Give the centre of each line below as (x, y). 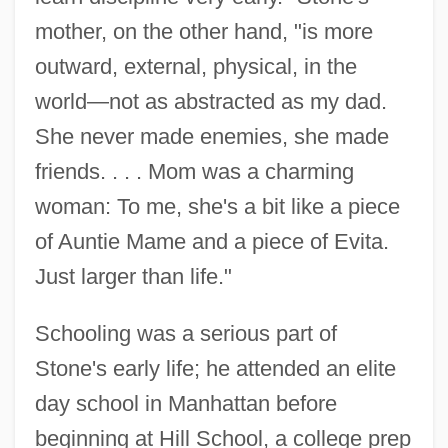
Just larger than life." (133, 276)
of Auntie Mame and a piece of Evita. (211, 241)
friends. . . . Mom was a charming (194, 171)
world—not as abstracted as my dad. (210, 101)
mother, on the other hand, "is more (203, 31)
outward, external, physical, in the (195, 66)
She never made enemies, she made (211, 136)
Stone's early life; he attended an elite (215, 368)
